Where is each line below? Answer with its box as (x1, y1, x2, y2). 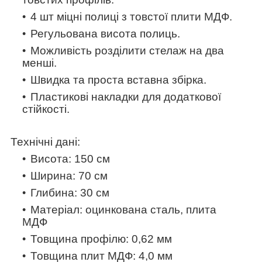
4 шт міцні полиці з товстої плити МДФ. (30, 10, 232, 23)
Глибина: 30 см (30, 186, 109, 199)
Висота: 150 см (30, 152, 110, 165)
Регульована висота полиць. (30, 27, 180, 40)
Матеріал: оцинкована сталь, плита (30, 203, 216, 216)
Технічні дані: (11, 135, 80, 148)
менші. (22, 56, 57, 69)
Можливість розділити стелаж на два (30, 44, 224, 57)
